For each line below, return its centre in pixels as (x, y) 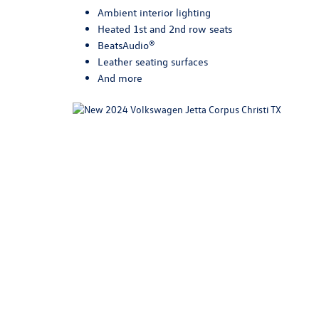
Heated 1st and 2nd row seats (165, 29)
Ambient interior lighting (154, 13)
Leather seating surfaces (153, 62)
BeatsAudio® (126, 46)
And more (120, 78)
